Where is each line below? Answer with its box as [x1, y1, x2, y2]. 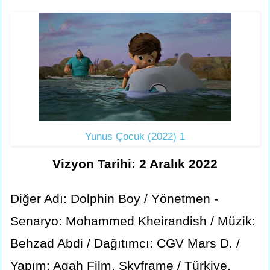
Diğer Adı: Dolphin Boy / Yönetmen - [10, 191, 218, 206]
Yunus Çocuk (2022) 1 [85, 131, 185, 143]
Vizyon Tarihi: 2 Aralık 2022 [52, 156, 218, 171]
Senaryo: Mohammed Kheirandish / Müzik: [10, 213, 256, 228]
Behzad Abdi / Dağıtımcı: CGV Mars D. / [10, 236, 240, 250]
